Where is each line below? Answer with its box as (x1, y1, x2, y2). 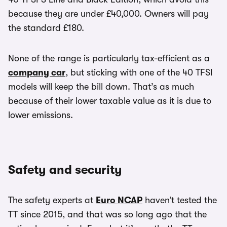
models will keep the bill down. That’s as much (8, 82, 194, 92)
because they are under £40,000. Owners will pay (8, 9, 209, 19)
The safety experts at (8, 195, 96, 206)
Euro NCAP (96, 195, 142, 206)
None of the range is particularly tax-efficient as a (8, 53, 210, 64)
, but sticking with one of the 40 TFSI (65, 67, 213, 78)
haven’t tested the (142, 195, 217, 206)
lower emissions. (8, 110, 73, 121)
